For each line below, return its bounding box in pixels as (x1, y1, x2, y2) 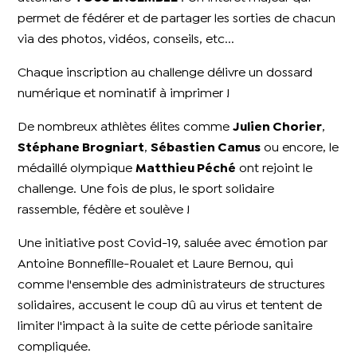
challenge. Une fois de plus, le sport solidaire (18, 184, 275, 195)
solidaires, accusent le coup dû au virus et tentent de (18, 300, 323, 312)
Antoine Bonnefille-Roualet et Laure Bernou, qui (18, 259, 294, 270)
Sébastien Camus (151, 143, 261, 154)
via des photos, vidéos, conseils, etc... (18, 34, 235, 45)
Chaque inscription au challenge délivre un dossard (18, 68, 313, 79)
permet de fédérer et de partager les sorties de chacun (18, 14, 336, 25)
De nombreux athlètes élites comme (18, 122, 233, 133)
